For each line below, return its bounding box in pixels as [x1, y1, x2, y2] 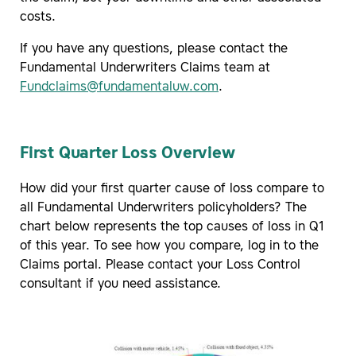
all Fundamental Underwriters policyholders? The [20, 201, 307, 215]
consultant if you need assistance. [20, 277, 221, 291]
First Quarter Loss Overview [20, 145, 235, 162]
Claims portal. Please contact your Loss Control [20, 258, 300, 272]
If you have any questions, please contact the [20, 42, 288, 56]
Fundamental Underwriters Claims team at [20, 61, 270, 75]
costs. [20, 10, 56, 24]
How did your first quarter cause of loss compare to [20, 182, 324, 195]
